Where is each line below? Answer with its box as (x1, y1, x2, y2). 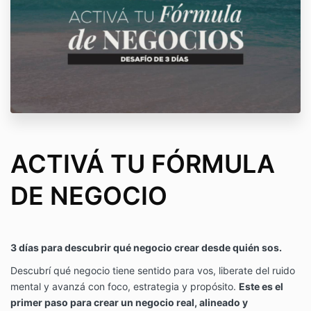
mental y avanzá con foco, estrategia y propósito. (10, 280, 239, 293)
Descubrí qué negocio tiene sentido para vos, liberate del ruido (10, 264, 295, 277)
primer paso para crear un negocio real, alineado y (10, 296, 248, 309)
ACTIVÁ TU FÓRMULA (10, 149, 275, 180)
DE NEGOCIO (10, 180, 167, 212)
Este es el (239, 280, 283, 293)
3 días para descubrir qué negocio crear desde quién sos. (10, 242, 282, 254)
